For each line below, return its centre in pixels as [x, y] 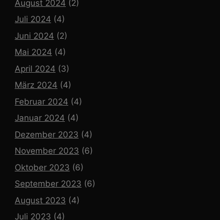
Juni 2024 [34, 36]
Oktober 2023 [42, 167]
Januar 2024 [40, 118]
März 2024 [36, 85]
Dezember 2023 [47, 134]
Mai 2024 [33, 52]
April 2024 [35, 69]
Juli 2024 [33, 19]
